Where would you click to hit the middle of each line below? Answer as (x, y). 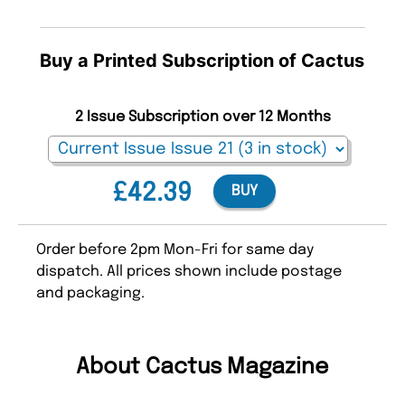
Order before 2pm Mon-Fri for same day (175, 250)
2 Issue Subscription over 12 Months (202, 118)
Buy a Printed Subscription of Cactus (202, 61)
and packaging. (90, 294)
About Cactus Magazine (202, 368)
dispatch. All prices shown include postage (189, 272)
